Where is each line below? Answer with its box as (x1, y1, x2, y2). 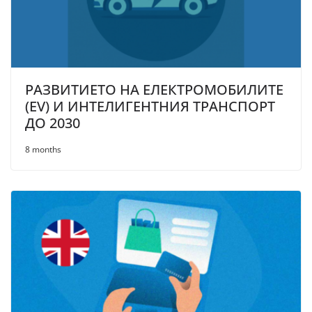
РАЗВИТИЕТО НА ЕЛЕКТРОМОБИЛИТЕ (25, 80, 283, 100)
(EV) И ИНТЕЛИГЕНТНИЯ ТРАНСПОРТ (25, 97, 275, 116)
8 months (25, 143, 61, 156)
